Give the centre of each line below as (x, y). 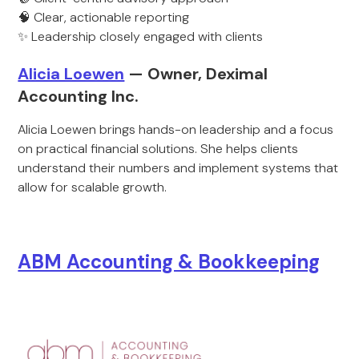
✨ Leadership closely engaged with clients (141, 36)
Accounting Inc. (79, 96)
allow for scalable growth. (93, 187)
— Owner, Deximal (196, 74)
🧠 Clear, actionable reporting (104, 17)
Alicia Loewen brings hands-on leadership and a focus (176, 129)
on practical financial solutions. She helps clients (158, 149)
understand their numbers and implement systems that (178, 168)
